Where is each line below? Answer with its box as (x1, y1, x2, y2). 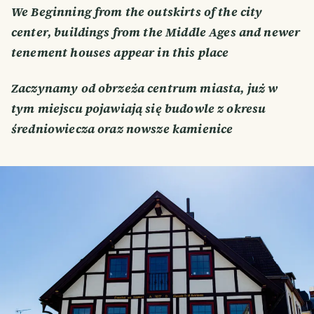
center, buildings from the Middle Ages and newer (11, 23, 301, 41)
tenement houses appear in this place (11, 43, 232, 61)
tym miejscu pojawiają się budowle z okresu (11, 100, 266, 118)
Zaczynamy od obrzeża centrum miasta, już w (11, 80, 278, 97)
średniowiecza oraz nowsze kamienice (11, 121, 233, 138)
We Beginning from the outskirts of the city (11, 3, 263, 20)
